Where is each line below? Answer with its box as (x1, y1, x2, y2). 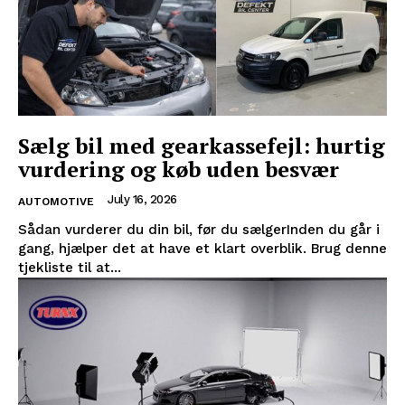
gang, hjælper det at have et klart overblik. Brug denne (18, 240, 387, 257)
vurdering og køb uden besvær (18, 154, 339, 184)
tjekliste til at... (18, 259, 121, 276)
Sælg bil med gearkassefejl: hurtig (18, 130, 385, 160)
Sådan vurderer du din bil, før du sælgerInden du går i (18, 221, 380, 238)
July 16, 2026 (108, 192, 177, 206)
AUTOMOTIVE (18, 194, 94, 208)
